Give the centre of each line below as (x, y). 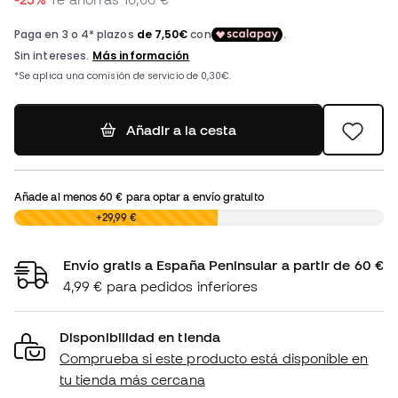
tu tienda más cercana (132, 380)
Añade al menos (57, 197)
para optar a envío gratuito (193, 197)
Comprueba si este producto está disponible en (214, 358)
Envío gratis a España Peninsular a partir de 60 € (223, 265)
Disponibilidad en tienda (140, 337)
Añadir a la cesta (181, 130)
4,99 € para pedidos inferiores (161, 287)
